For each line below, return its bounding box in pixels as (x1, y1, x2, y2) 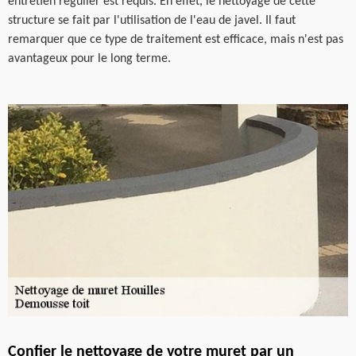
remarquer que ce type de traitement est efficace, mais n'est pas (8, 33, 343, 46)
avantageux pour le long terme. (8, 52, 171, 65)
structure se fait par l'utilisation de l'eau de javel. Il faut (8, 14, 296, 27)
